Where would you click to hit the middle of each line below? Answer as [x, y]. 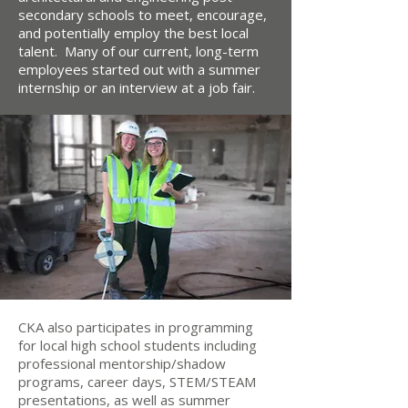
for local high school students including [138, 345]
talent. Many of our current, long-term [138, 51]
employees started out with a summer [139, 69]
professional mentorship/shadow [122, 363]
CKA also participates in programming [136, 327]
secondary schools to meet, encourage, [143, 15]
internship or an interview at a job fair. [138, 87]
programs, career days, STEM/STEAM [137, 382]
